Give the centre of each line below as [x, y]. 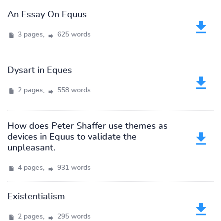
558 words [73, 90]
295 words [73, 217]
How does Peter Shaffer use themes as [88, 126]
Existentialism [36, 197]
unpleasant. [31, 148]
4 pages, [31, 168]
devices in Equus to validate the [72, 137]
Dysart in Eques [40, 71]
